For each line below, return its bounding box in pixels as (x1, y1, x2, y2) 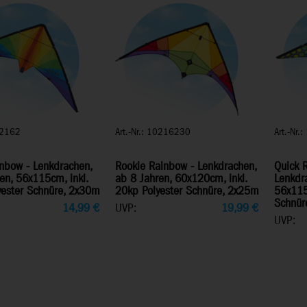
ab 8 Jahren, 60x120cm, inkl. (114, 171, 247, 187)
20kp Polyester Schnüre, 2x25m (114, 183, 259, 199)
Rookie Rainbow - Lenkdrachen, (114, 158, 256, 175)
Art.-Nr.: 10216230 (114, 125, 191, 139)
